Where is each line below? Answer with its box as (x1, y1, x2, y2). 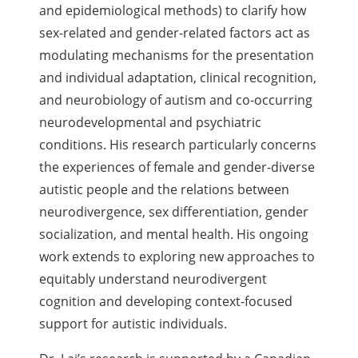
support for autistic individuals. (39, 315, 231, 333)
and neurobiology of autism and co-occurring (39, 91, 313, 109)
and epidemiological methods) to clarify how (39, 2, 307, 20)
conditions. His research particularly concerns (39, 136, 317, 154)
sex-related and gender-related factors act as (39, 24, 311, 42)
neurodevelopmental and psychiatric (39, 113, 262, 132)
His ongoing (237, 225, 309, 244)
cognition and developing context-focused (39, 292, 293, 311)
